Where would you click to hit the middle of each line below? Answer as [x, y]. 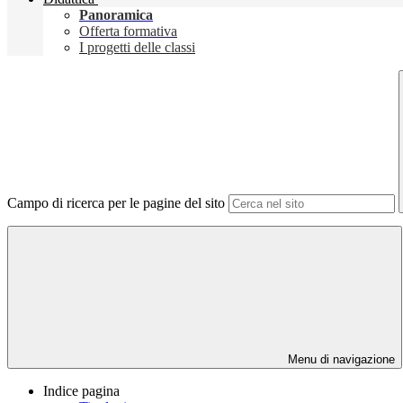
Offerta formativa [128, 31]
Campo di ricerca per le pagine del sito [116, 203]
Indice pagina [81, 391]
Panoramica [116, 15]
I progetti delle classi [137, 48]
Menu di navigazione [340, 360]
